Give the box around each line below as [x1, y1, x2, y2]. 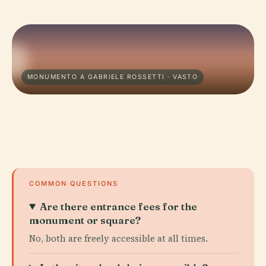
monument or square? [29, 214, 141, 226]
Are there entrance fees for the [40, 200, 198, 213]
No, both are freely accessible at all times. [29, 232, 208, 245]
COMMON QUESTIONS [29, 179, 118, 188]
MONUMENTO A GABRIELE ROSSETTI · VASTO [27, 73, 198, 81]
